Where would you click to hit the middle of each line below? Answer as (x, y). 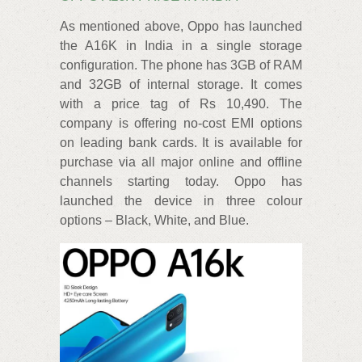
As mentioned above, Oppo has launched (181, 26)
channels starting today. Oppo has (181, 181)
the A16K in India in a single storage (181, 45)
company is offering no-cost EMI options (181, 123)
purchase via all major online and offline (181, 162)
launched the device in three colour (181, 200)
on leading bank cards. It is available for (181, 142)
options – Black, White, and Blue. (154, 220)
